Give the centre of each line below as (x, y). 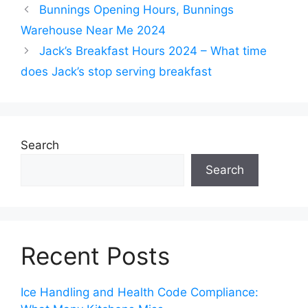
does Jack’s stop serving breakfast (116, 71)
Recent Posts (95, 255)
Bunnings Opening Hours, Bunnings (137, 9)
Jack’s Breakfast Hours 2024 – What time (153, 51)
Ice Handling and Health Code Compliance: (140, 292)
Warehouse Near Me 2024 (93, 30)
